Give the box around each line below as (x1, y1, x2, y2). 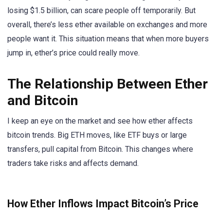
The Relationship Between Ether (7, 75, 208, 92)
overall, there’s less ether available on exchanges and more (7, 19, 207, 29)
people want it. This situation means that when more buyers (7, 34, 209, 43)
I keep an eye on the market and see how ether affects (7, 116, 193, 126)
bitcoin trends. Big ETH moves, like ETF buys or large (7, 130, 187, 140)
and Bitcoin (7, 92, 78, 109)
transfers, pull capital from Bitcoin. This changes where (7, 144, 193, 154)
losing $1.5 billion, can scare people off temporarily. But (7, 5, 196, 15)
